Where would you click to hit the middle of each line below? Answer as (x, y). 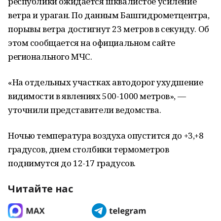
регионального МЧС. (50, 56)
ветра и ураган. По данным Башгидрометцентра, (109, 15)
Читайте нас (40, 189)
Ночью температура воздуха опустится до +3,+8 (106, 135)
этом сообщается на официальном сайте (92, 43)
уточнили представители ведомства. (85, 110)
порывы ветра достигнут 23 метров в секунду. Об (109, 29)
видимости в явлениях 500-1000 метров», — (97, 96)
